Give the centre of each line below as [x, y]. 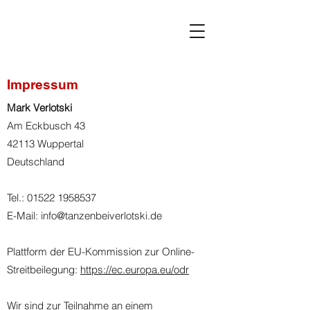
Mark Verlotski [39, 108]
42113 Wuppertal [45, 144]
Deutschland [36, 162]
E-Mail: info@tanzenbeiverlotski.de [84, 216]
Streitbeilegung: [44, 270]
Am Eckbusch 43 [46, 126]
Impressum [43, 84]
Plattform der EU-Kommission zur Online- [101, 252]
